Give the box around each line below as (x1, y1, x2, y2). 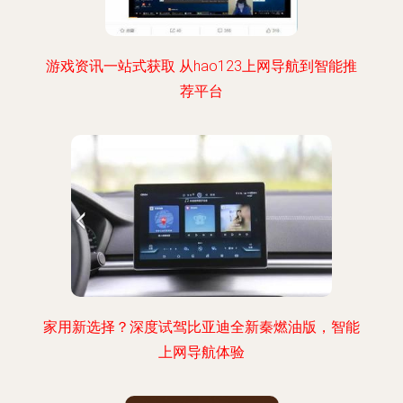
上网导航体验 (158, 344, 245, 361)
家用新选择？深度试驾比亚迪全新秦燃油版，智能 (43, 318, 360, 336)
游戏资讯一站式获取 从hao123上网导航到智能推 (46, 58, 357, 75)
